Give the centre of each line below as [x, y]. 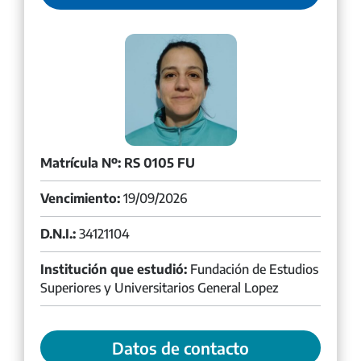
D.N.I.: [58, 233]
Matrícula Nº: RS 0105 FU [118, 162]
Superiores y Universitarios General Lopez [160, 287]
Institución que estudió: [114, 269]
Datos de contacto [180, 347]
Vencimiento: [80, 198]
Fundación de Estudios [253, 269]
